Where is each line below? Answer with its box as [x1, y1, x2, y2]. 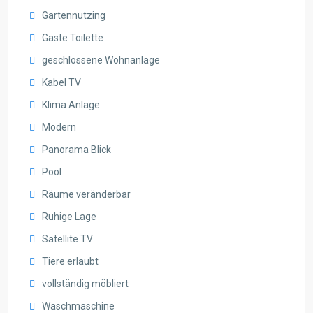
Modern [42, 121, 76, 133]
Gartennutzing [42, 9, 105, 21]
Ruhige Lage [42, 210, 96, 222]
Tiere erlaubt [42, 255, 99, 267]
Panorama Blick [42, 143, 111, 155]
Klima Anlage [42, 99, 100, 110]
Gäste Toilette [42, 31, 103, 43]
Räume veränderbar [42, 188, 131, 200]
